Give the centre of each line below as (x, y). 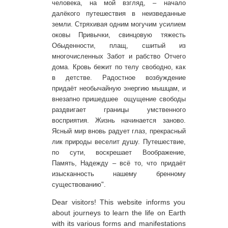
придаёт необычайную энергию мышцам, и (119, 89)
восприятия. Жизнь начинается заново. (119, 121)
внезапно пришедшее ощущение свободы (119, 99)
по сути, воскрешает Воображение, (119, 153)
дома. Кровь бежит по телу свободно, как (119, 67)
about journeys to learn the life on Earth (119, 213)
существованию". (79, 185)
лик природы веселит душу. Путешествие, (119, 142)
